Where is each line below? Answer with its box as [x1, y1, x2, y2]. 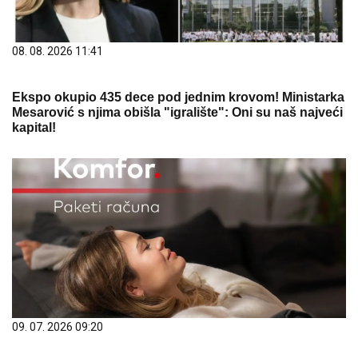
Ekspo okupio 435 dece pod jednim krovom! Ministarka [12, 89, 344, 104]
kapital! [12, 120, 56, 134]
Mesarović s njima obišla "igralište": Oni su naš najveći [12, 105, 343, 119]
